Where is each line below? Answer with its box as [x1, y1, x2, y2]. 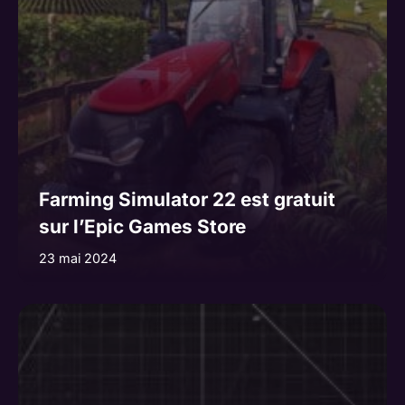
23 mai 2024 [38, 250, 117, 266]
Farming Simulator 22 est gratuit [38, 187, 335, 211]
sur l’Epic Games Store [38, 214, 246, 238]
